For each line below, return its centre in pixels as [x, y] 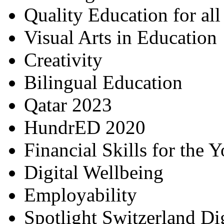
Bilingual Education [103, 82]
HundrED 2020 [85, 127]
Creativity [63, 60]
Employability [80, 195]
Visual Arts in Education [120, 37]
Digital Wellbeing [94, 172]
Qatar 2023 [68, 105]
